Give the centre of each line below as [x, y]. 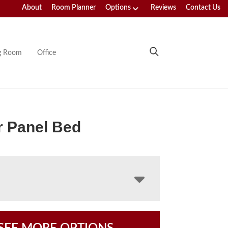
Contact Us [203, 8]
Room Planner [74, 8]
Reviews [163, 8]
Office [46, 53]
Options [118, 8]
